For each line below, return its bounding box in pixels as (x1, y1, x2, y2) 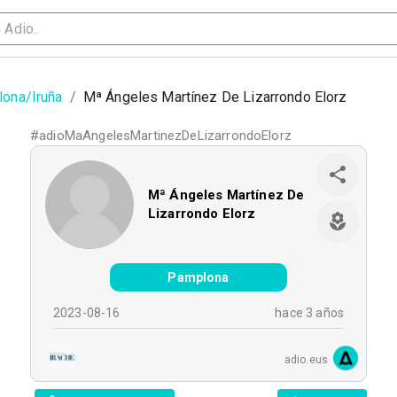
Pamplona (167, 270, 230, 284)
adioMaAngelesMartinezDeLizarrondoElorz (39, 128, 292, 144)
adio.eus (284, 354, 328, 366)
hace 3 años (275, 306, 344, 320)
